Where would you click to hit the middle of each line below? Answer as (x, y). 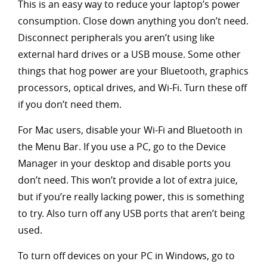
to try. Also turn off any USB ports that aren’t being (131, 213)
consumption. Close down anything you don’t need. (133, 21)
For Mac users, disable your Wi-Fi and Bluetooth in (130, 130)
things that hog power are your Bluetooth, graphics (133, 71)
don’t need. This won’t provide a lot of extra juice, (128, 180)
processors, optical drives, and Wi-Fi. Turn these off (132, 87)
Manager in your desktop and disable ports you (124, 163)
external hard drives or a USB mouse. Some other (129, 54)
